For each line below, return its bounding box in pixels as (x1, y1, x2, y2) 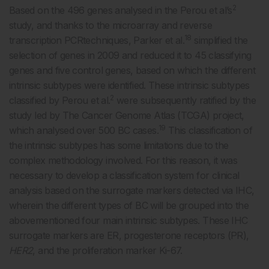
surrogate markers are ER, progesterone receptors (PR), (9, 229, 249, 241)
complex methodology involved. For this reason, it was (9, 154, 238, 166)
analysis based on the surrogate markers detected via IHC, (9, 184, 255, 196)
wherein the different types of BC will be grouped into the (9, 199, 249, 211)
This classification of (165, 124, 252, 136)
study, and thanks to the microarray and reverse (9, 19, 212, 31)
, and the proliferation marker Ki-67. (32, 244, 183, 256)
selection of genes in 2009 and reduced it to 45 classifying (9, 49, 252, 61)
